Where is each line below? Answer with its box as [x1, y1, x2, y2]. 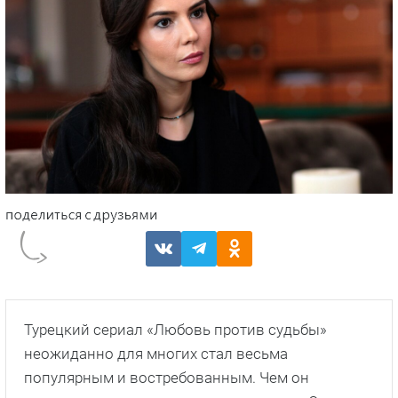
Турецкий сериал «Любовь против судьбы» [24, 320, 327, 338]
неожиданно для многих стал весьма [24, 344, 288, 362]
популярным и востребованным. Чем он [24, 368, 309, 386]
